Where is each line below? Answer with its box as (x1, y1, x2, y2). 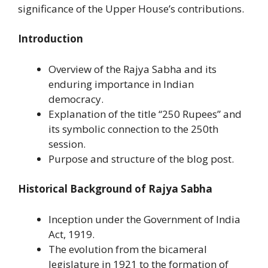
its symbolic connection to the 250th (48, 121, 218, 136)
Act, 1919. (48, 227, 95, 241)
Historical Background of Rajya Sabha (18, 182, 212, 196)
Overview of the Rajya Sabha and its (48, 62, 217, 76)
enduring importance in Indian (48, 77, 194, 91)
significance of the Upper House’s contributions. (18, 1, 244, 16)
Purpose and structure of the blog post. (48, 151, 234, 166)
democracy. (48, 92, 103, 106)
